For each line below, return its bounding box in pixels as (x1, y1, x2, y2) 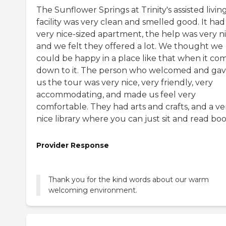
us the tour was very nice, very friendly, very (36, 77, 213, 87)
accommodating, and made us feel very (36, 89, 196, 99)
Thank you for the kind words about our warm (48, 175, 209, 185)
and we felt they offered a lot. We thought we (36, 41, 223, 51)
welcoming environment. (48, 186, 137, 195)
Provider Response (36, 140, 109, 150)
